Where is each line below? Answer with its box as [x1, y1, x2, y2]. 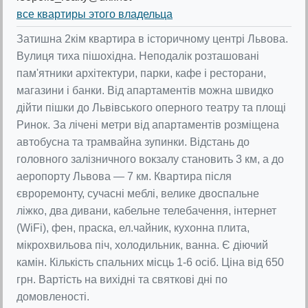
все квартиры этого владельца [16, 8, 173, 20]
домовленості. [16, 290, 89, 302]
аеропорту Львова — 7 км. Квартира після [16, 170, 232, 182]
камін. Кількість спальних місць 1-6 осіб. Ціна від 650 [16, 256, 284, 268]
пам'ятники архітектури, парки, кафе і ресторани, [16, 67, 266, 79]
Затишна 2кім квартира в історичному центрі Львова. [16, 32, 288, 45]
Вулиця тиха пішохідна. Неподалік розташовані [16, 49, 259, 62]
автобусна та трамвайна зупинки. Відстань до [16, 135, 250, 148]
